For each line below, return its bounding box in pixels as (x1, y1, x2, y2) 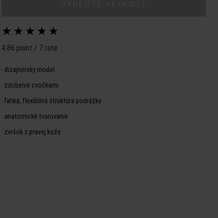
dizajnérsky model (4, 65, 54, 74)
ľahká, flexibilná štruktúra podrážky (4, 96, 101, 105)
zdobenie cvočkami (4, 81, 58, 90)
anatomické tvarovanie (4, 112, 68, 121)
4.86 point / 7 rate (1, 43, 57, 53)
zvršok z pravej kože (4, 127, 61, 136)
